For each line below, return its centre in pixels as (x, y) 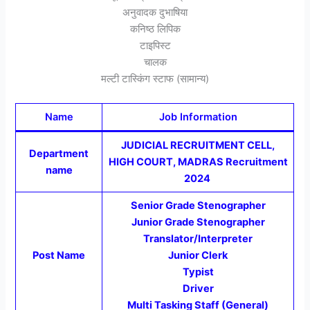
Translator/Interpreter (198, 238)
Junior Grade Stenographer (198, 222)
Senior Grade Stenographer (198, 205)
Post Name (59, 255)
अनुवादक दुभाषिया (155, 12)
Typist (198, 272)
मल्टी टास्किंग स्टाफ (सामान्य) (155, 79)
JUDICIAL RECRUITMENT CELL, (198, 145)
